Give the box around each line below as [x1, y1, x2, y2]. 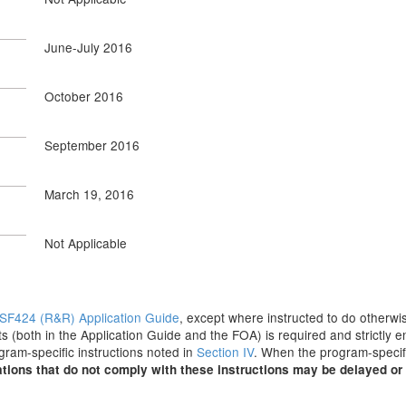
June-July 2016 [44, 38, 132, 56]
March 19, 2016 [44, 185, 134, 203]
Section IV [197, 343, 254, 361]
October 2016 [44, 87, 123, 105]
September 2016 [44, 136, 140, 154]
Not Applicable [44, 234, 127, 252]
